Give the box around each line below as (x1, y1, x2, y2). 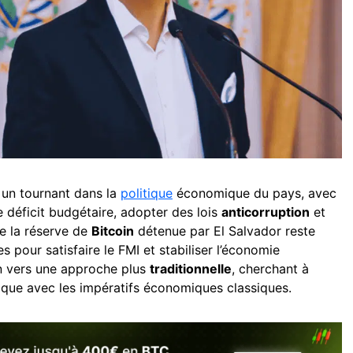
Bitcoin (91, 222, 134, 239)
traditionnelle (150, 260, 232, 277)
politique (121, 184, 173, 201)
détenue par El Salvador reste (134, 222, 315, 239)
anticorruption (221, 203, 310, 220)
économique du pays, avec (173, 184, 336, 201)
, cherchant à (232, 260, 309, 277)
